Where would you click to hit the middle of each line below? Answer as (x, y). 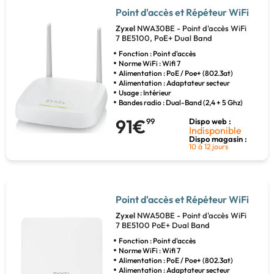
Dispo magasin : (218, 139)
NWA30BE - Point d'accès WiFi (191, 28)
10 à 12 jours (209, 147)
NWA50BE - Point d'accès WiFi (191, 216)
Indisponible (216, 131)
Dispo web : (210, 121)
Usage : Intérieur (145, 93)
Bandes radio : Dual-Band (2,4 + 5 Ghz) (180, 103)
